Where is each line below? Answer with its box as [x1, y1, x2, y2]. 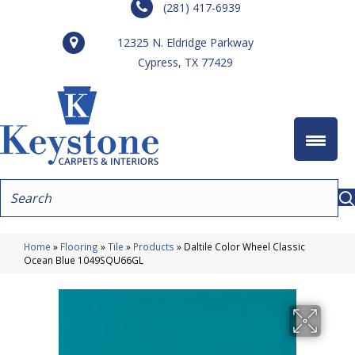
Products [133, 239, 174, 253]
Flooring [60, 239, 98, 253]
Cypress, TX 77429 [138, 55, 233, 70]
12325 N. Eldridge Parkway [117, 35, 254, 50]
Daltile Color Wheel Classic [184, 239, 305, 253]
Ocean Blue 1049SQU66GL [24, 253, 143, 266]
